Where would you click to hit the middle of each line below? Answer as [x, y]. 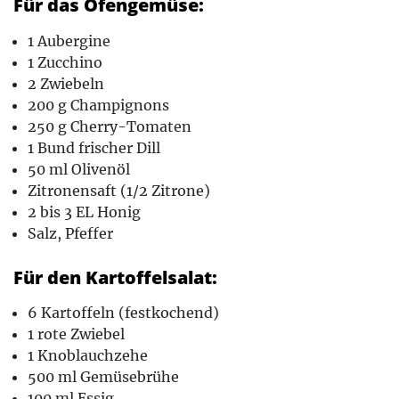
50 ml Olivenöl [79, 169]
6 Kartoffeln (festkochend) [123, 313]
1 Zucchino [65, 62]
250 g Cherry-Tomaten [110, 126]
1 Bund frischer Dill [94, 147]
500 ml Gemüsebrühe [103, 377]
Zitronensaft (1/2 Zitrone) [119, 190]
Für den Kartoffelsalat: [115, 277]
